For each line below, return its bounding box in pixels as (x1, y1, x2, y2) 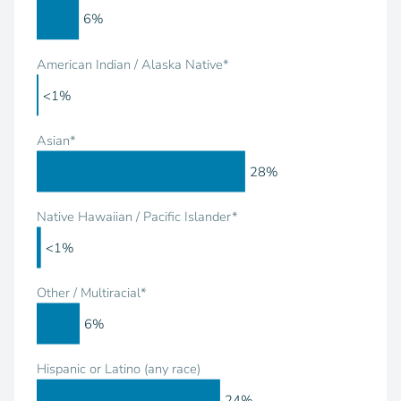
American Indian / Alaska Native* (37, 55, 230, 73)
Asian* (37, 131, 77, 149)
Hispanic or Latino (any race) (37, 359, 201, 378)
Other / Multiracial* (37, 283, 148, 302)
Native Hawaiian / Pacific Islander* (37, 207, 239, 226)
